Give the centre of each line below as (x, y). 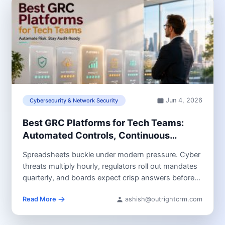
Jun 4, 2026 (184, 100)
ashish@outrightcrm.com (164, 199)
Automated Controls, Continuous (96, 135)
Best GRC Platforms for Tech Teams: (103, 123)
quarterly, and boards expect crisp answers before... (111, 178)
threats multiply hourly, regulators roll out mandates (110, 166)
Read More (39, 199)
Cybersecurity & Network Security (74, 100)
